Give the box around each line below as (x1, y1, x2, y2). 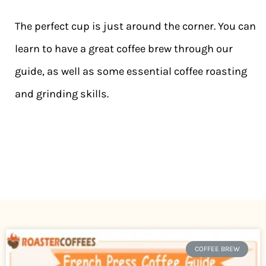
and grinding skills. (15, 87, 109, 101)
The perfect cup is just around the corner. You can (15, 20, 256, 33)
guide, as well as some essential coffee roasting (15, 65, 247, 78)
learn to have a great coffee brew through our (15, 42, 233, 56)
